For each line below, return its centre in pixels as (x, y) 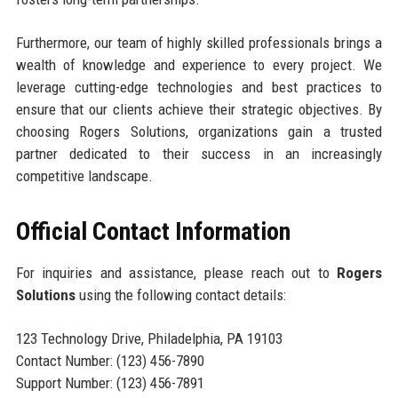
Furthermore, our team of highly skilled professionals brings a (199, 42)
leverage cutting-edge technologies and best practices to (199, 87)
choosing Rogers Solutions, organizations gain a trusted (199, 131)
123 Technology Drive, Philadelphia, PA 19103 (149, 338)
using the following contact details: (180, 295)
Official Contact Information (153, 231)
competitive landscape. (84, 175)
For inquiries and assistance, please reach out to (176, 272)
